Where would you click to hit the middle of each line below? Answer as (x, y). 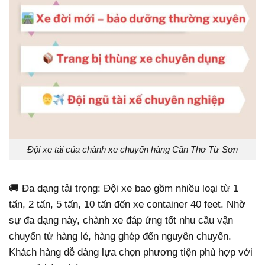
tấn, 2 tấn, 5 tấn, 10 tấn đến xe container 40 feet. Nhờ (127, 204)
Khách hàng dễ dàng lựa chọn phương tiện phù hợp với (131, 252)
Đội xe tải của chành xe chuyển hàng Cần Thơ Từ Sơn (132, 149)
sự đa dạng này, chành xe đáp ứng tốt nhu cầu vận (121, 220)
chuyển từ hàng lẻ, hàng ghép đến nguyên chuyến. (120, 236)
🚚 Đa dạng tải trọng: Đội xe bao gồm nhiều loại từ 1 (124, 188)
